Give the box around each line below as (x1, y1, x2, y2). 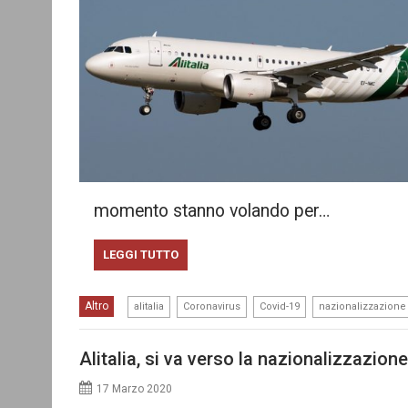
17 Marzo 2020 (97, 382, 172, 395)
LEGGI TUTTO (102, 247, 178, 261)
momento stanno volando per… (93, 199, 330, 221)
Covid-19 (260, 300, 300, 312)
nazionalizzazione (319, 300, 406, 312)
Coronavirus (183, 300, 240, 312)
